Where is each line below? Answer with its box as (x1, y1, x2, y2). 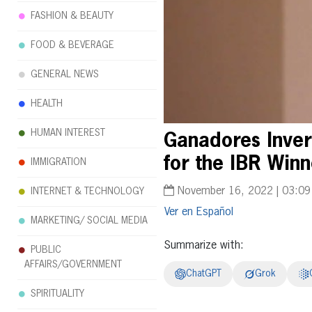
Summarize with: (163, 240, 244, 251)
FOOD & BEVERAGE (31, 40, 114, 50)
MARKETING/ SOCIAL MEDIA (31, 216, 148, 226)
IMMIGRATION (31, 157, 86, 167)
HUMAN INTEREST (31, 128, 105, 138)
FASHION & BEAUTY (31, 11, 114, 21)
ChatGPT (185, 268, 221, 279)
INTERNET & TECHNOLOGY (31, 187, 144, 196)
